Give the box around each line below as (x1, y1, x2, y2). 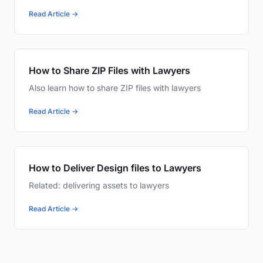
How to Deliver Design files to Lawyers (29, 162, 201, 174)
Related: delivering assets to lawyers (29, 180, 169, 191)
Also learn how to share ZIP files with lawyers (29, 83, 201, 93)
